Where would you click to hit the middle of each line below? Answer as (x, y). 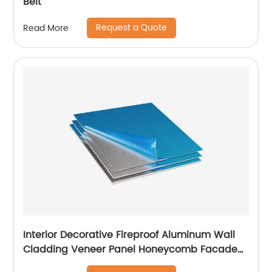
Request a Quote (132, 28)
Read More (46, 28)
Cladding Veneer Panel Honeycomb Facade (131, 250)
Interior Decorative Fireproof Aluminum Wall (129, 235)
